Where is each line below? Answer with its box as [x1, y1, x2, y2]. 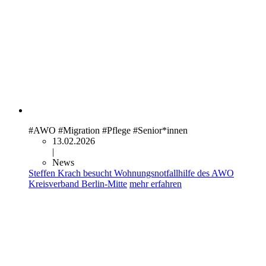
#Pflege [102, 125, 131, 135]
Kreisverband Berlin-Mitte [28, 178, 127, 189]
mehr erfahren [129, 178, 182, 189]
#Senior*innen [133, 125, 188, 135]
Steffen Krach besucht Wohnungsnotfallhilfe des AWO [28, 167, 234, 178]
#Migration [58, 125, 100, 135]
